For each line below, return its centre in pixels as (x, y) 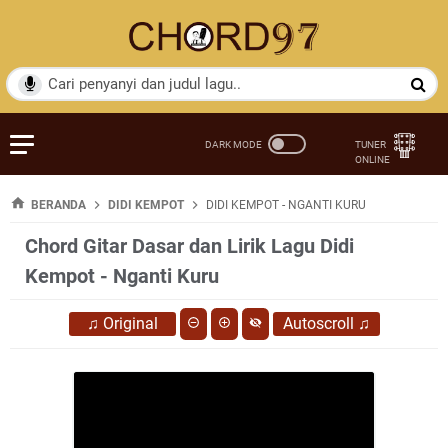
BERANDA (58, 204)
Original (130, 323)
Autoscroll (318, 323)
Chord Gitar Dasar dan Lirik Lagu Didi (189, 245)
